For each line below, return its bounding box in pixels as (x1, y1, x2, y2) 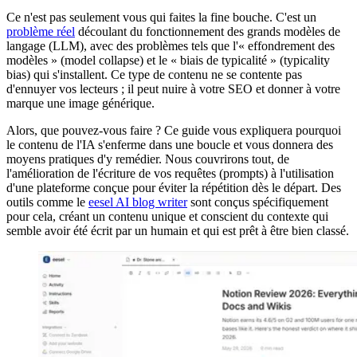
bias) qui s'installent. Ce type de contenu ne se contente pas (6, 67, 302, 81)
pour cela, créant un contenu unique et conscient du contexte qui (6, 209, 328, 223)
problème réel (6, 24, 75, 38)
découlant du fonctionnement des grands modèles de (75, 24, 340, 38)
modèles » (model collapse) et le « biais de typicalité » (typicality (6, 53, 330, 67)
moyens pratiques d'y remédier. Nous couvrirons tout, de (6, 151, 289, 166)
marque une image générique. (6, 96, 155, 110)
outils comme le (6, 194, 88, 209)
